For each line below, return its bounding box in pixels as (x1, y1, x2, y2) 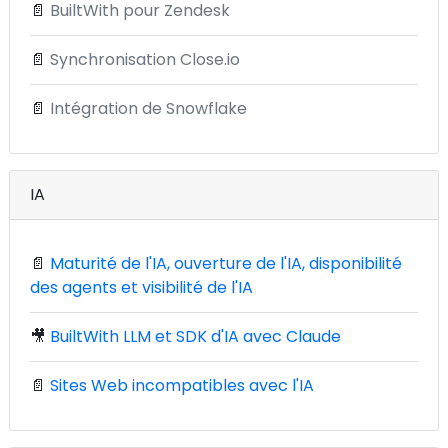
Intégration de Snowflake (50, 97, 247, 120)
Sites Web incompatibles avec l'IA (50, 374, 314, 397)
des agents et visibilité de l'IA (30, 276, 253, 299)
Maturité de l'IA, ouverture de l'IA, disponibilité (50, 252, 402, 275)
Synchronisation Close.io (50, 48, 240, 71)
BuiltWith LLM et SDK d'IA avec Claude (50, 325, 341, 348)
